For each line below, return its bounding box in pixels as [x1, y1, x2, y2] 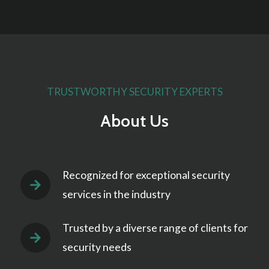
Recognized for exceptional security [62, 169, 230, 181]
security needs [62, 241, 131, 253]
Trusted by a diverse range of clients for [62, 222, 248, 234]
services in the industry [62, 188, 171, 201]
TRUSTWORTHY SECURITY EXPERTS [46, 85, 223, 98]
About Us [100, 110, 169, 131]
